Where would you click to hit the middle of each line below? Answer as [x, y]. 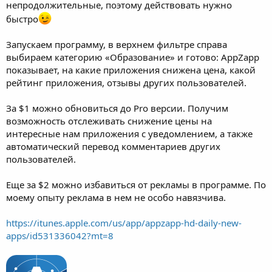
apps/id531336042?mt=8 [60, 236]
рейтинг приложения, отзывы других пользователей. [126, 83]
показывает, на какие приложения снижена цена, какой [131, 70]
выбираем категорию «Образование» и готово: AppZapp [133, 57]
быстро [22, 19]
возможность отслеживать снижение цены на [109, 121]
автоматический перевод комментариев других [113, 147]
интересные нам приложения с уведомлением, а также [129, 134]
